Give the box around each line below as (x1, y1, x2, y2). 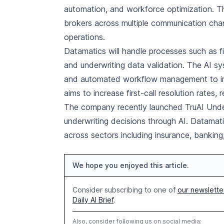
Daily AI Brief (72, 195, 113, 204)
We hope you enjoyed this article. (72, 161, 189, 169)
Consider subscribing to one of (72, 185, 177, 194)
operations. (64, 32, 105, 42)
